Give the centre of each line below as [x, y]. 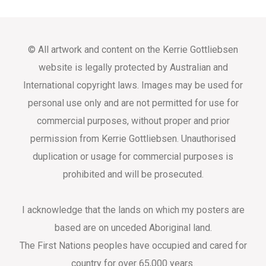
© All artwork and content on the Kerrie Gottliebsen [133, 49]
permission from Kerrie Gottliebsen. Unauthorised [133, 138]
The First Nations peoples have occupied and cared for [133, 245]
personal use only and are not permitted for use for [133, 103]
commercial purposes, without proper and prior [133, 121]
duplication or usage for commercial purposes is [133, 156]
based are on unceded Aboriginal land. [133, 227]
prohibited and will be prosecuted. [133, 174]
